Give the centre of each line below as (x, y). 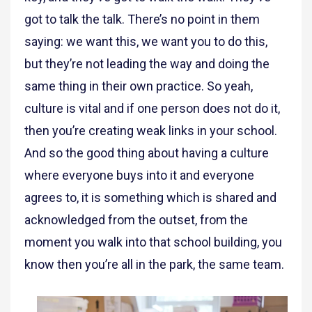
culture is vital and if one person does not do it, (152, 109)
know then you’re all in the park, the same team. (154, 265)
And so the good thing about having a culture (147, 153)
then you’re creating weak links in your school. (151, 131)
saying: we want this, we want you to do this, (146, 42)
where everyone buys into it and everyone (139, 175)
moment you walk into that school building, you (153, 242)
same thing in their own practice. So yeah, (139, 86)
